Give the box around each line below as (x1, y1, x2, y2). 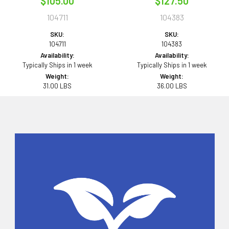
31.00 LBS (43, 81, 72, 90)
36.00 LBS (156, 81, 187, 90)
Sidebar (9, 151, 60, 170)
